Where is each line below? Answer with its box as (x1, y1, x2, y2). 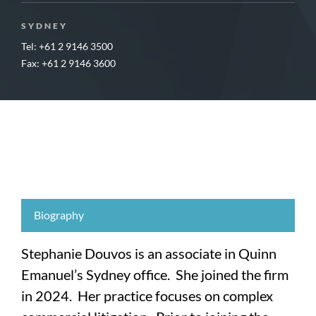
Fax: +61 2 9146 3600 (21, 57, 116, 70)
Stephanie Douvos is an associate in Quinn (21, 245, 276, 262)
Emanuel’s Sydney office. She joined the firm (21, 266, 288, 284)
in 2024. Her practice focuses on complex (21, 287, 273, 305)
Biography (34, 208, 84, 222)
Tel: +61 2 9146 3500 (21, 40, 113, 53)
